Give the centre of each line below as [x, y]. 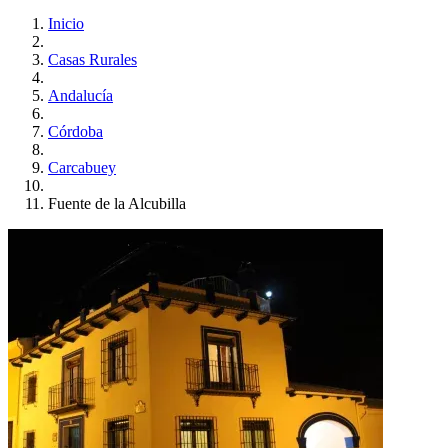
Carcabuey [82, 167]
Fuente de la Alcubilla [117, 203]
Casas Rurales [92, 59]
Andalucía [80, 95]
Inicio [66, 23]
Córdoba [75, 131]
